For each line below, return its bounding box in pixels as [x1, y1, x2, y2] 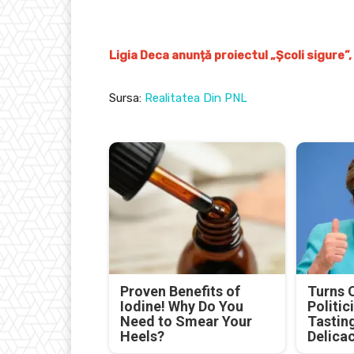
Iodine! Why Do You [120, 297, 244, 314]
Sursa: [109, 90, 145, 105]
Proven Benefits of [120, 282, 241, 299]
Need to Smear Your [120, 312, 253, 330]
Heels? [120, 327, 165, 345]
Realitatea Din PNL [145, 90, 247, 105]
